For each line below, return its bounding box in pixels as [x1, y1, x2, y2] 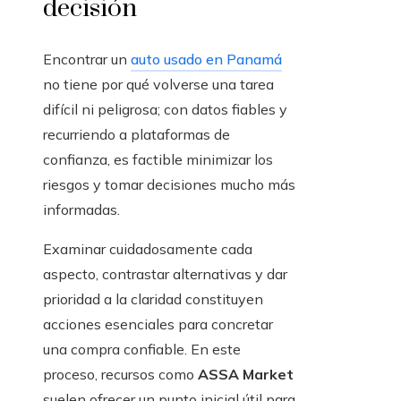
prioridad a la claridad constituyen [43, 290, 263, 309]
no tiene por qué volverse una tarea [43, 75, 274, 94]
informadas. [43, 200, 120, 219]
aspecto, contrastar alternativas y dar [43, 265, 287, 284]
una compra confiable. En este [43, 340, 241, 359]
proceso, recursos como [43, 365, 198, 384]
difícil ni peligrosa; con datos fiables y [43, 100, 287, 119]
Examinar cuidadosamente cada [43, 240, 252, 259]
